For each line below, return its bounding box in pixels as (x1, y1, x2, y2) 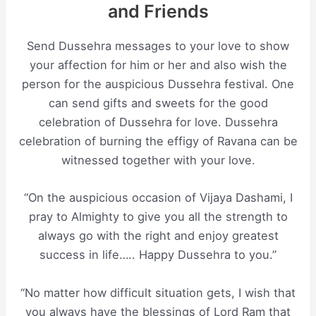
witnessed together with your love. (61, 153, 255, 168)
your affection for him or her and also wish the (29, 58, 287, 73)
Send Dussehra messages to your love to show (27, 39, 289, 54)
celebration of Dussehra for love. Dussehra (38, 115, 278, 130)
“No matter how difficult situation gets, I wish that (20, 285, 296, 300)
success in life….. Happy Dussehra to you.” (39, 248, 276, 262)
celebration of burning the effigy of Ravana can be (18, 134, 298, 149)
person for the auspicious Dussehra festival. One (22, 77, 294, 92)
